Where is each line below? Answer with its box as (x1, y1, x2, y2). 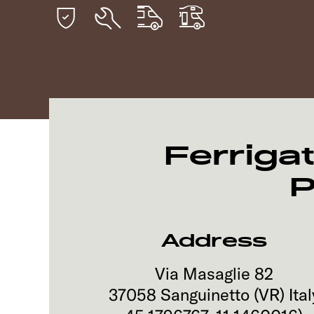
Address (161, 229, 267, 252)
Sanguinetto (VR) (160, 284, 285, 305)
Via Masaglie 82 (154, 263, 273, 284)
